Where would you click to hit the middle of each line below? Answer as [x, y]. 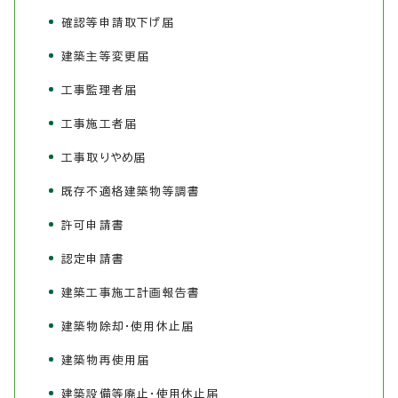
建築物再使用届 [106, 361]
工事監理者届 [99, 91]
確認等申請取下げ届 [118, 23]
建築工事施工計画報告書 [131, 293]
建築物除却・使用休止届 [128, 327]
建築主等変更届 [106, 57]
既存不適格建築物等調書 [131, 192]
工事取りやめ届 [104, 158]
